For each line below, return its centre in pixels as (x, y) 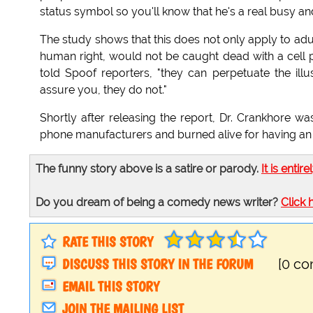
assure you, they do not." (103, 90)
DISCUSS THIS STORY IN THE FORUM (158, 264)
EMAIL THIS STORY (111, 287)
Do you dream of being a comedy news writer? (158, 203)
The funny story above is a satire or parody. (148, 169)
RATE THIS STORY (108, 242)
